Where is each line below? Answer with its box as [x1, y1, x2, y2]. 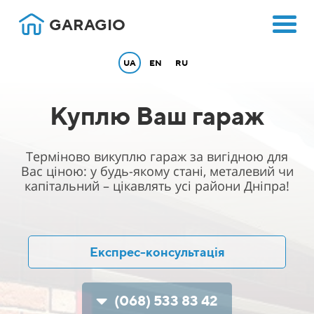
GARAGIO [49, 15, 125, 34]
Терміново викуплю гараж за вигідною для [26, 148, 288, 165]
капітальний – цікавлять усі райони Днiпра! [25, 177, 289, 194]
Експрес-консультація [89, 245, 225, 259]
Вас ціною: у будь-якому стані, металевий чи [20, 163, 294, 179]
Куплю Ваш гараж [50, 100, 264, 130]
